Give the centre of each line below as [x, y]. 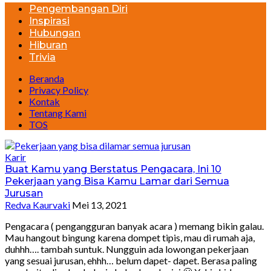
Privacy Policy [59, 90]
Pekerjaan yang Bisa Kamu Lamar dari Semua [117, 181]
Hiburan [48, 45]
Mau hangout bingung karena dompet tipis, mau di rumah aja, [130, 238]
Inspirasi [49, 21]
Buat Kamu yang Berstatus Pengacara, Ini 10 [113, 169]
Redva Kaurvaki [38, 205]
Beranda [47, 79]
